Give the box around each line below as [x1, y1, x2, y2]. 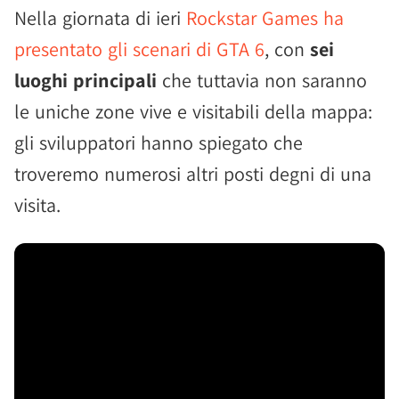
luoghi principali [14, 68, 157, 93]
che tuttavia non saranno [157, 68, 367, 93]
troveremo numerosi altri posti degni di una [14, 161, 371, 186]
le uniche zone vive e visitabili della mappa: [14, 99, 372, 124]
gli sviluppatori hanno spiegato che [14, 130, 303, 155]
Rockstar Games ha [186, 5, 344, 30]
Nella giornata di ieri [14, 5, 186, 30]
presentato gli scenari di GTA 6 [14, 37, 265, 61]
